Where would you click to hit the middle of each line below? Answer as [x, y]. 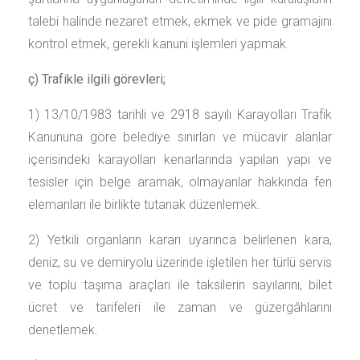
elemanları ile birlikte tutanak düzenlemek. [144, 205]
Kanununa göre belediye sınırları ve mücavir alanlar [180, 137]
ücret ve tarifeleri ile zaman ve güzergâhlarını [180, 307]
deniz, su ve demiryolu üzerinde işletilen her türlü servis [180, 262]
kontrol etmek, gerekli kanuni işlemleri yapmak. [159, 44]
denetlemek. [63, 330]
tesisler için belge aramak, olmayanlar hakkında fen [180, 182]
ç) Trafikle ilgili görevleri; [97, 79]
